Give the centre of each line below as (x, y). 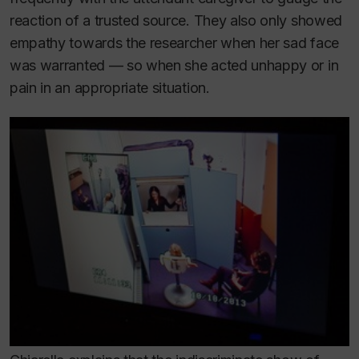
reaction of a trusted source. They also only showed (176, 20)
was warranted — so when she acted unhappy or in (174, 65)
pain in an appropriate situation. (110, 87)
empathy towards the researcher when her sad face (174, 42)
